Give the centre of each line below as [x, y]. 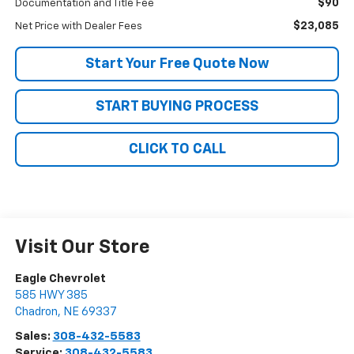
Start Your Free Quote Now [177, 64]
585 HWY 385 [51, 296]
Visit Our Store [82, 248]
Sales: [34, 337]
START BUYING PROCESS [177, 107]
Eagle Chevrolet [60, 279]
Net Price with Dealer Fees [78, 27]
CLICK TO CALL [177, 150]
